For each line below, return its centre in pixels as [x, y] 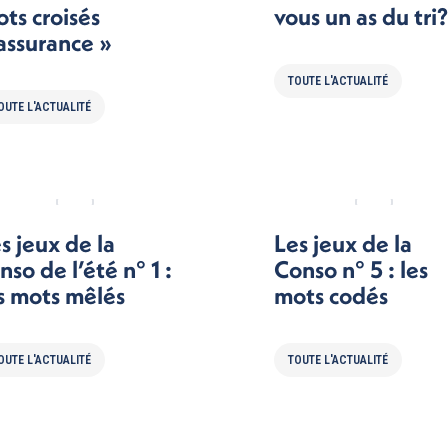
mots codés [331, 295]
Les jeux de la [343, 243]
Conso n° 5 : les [351, 269]
